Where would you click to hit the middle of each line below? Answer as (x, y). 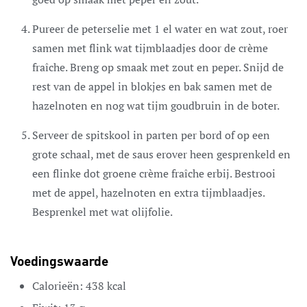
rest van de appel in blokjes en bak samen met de (152, 86)
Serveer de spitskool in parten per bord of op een (151, 135)
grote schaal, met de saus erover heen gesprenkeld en (161, 154)
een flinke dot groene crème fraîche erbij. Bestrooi (154, 173)
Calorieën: (59, 285)
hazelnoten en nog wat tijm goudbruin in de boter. (156, 105)
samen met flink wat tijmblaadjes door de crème (150, 48)
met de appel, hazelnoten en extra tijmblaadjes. (148, 192)
